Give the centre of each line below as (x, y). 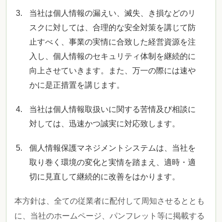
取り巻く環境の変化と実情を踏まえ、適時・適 (112, 162)
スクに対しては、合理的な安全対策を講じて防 (112, 28)
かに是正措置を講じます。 (77, 85)
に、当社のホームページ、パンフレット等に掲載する (110, 216)
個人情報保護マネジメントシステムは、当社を (112, 148)
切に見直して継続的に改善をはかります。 (105, 177)
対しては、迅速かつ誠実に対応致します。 (105, 124)
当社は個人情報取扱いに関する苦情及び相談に (112, 109)
